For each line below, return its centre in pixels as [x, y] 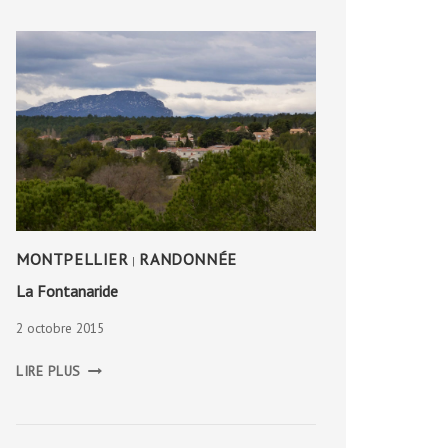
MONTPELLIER [72, 258]
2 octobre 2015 [60, 328]
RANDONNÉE [188, 258]
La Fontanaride [67, 290]
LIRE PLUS [49, 370]
